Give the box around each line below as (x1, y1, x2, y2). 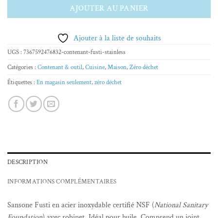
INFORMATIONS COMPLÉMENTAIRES (7, 178, 117, 186)
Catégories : (7, 63, 37, 72)
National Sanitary (154, 200, 208, 211)
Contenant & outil (37, 63, 82, 72)
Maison (108, 63, 127, 72)
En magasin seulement (36, 78, 91, 87)
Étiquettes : (7, 78, 36, 87)
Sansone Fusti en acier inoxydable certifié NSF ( (7, 200, 154, 211)
